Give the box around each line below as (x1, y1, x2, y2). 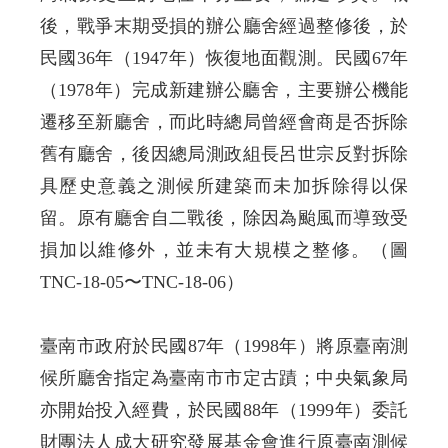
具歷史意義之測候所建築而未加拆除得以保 (40, 175, 408, 196)
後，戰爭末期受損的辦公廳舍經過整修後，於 (40, 15, 408, 36)
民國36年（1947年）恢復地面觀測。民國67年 (40, 47, 408, 68)
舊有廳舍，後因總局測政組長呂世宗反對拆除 (40, 143, 408, 164)
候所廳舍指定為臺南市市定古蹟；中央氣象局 (40, 367, 408, 388)
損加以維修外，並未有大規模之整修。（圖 (40, 239, 408, 260)
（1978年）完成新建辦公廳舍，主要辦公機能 (40, 79, 408, 100)
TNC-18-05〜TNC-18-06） (40, 271, 244, 292)
